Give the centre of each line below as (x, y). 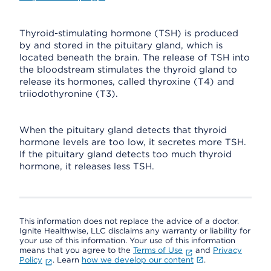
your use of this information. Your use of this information (127, 240)
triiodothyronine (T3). (69, 94)
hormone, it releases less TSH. (87, 166)
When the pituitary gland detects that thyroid (123, 130)
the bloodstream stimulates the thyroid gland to (128, 70)
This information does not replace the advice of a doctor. (129, 221)
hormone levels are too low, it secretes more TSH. (133, 142)
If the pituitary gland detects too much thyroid (126, 154)
